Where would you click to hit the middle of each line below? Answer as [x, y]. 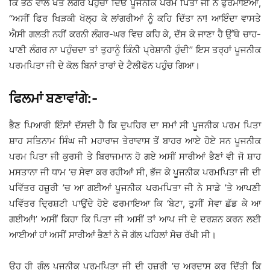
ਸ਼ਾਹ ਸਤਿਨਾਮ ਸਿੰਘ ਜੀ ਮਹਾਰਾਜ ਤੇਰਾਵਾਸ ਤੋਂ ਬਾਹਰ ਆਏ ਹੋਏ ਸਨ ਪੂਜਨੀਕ [135, 141]
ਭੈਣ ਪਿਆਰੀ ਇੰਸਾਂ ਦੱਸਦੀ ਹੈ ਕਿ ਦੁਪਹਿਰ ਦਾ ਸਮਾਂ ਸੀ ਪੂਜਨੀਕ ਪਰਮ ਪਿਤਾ [135, 125]
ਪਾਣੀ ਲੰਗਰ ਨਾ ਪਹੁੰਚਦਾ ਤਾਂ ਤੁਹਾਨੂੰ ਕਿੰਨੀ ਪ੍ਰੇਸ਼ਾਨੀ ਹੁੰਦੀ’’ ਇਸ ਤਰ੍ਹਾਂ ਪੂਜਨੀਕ [135, 50]
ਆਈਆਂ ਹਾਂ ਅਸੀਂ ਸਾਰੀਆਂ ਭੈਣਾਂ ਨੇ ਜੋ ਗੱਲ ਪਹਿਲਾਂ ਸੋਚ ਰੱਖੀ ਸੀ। [113, 235]
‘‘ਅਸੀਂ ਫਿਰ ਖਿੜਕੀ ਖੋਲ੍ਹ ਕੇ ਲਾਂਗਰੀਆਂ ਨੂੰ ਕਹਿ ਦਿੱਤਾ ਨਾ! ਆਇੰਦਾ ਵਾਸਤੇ [135, 19]
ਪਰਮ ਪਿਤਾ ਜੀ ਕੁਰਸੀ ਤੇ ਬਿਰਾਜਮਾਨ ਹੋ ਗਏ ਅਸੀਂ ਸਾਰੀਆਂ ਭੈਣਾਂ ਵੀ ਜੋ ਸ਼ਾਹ [135, 157]
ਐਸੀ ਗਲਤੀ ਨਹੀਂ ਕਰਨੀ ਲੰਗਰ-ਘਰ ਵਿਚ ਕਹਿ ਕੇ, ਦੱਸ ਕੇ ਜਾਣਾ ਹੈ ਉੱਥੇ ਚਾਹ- [135, 34]
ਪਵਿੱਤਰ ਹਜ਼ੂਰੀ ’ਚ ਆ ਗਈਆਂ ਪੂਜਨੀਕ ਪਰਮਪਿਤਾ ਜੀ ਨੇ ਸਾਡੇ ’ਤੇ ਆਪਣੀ [135, 188]
